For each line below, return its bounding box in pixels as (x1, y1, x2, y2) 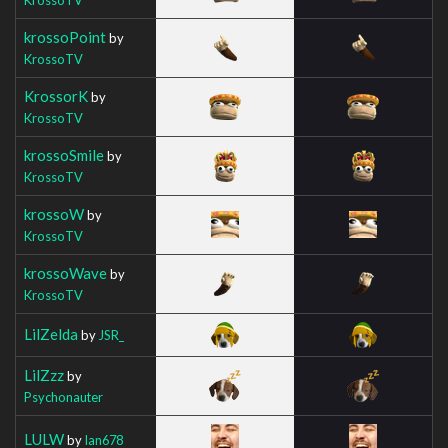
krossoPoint (24, 27, 106, 46)
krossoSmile (24, 145, 104, 164)
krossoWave (24, 263, 107, 282)
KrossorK (24, 86, 88, 105)
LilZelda (24, 324, 78, 343)
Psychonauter (24, 388, 103, 405)
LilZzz (24, 365, 64, 384)
